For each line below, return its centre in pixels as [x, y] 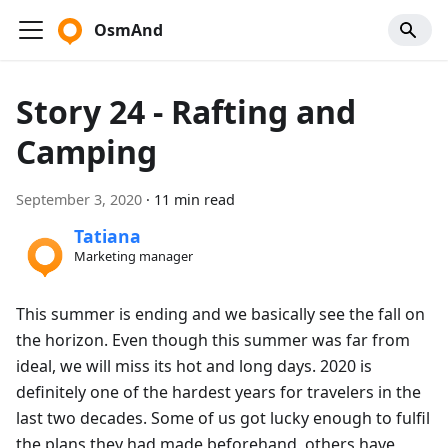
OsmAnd [128, 30]
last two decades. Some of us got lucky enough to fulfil [223, 417]
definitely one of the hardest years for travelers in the [218, 391]
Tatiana [107, 236]
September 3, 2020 [79, 199]
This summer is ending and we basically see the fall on [220, 313]
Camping [86, 151]
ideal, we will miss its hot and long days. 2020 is [194, 365]
